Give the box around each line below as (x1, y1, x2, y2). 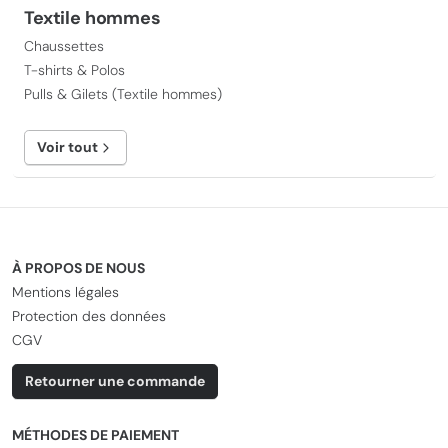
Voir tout (37, 138, 98, 156)
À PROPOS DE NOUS (12, 259, 145, 277)
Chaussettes (24, 37, 104, 55)
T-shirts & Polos (24, 61, 125, 79)
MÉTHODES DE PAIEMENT (12, 426, 179, 444)
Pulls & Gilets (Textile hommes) (24, 85, 222, 103)
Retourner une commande (25, 372, 205, 390)
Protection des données (12, 307, 166, 325)
